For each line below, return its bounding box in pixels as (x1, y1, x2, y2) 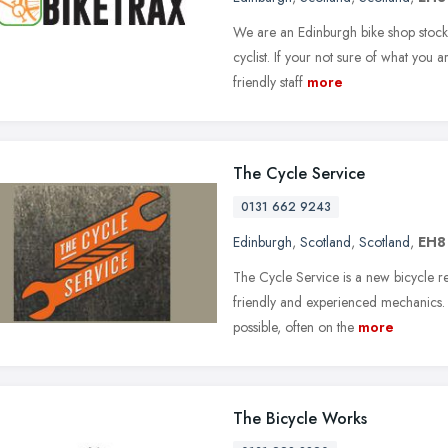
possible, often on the (233, 316, 354, 337)
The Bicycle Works (233, 406, 367, 430)
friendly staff (233, 71, 303, 92)
